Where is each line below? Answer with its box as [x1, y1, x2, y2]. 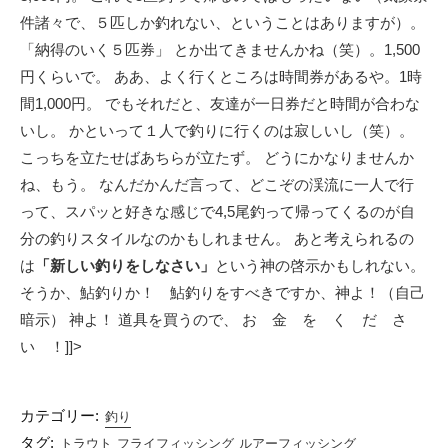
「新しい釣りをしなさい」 [35, 257, 215, 274]
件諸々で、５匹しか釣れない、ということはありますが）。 [20, 14, 425, 31]
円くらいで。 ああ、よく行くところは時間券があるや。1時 [20, 68, 422, 85]
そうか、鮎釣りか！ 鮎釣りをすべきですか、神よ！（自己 [20, 284, 425, 301]
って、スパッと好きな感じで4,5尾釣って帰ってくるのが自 [20, 203, 415, 220]
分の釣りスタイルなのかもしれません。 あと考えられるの [20, 230, 414, 247]
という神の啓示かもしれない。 [215, 257, 425, 274]
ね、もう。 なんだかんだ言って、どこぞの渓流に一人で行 [20, 176, 414, 193]
